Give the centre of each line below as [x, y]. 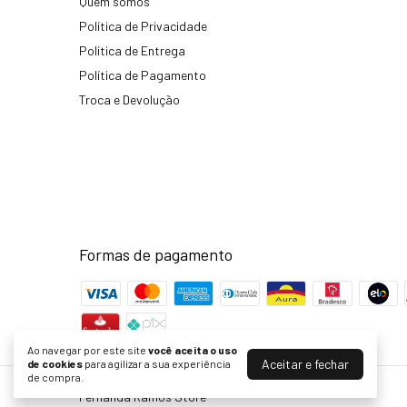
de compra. [55, 377]
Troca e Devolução [129, 100]
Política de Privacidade [143, 26]
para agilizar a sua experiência [157, 363]
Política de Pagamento [143, 75]
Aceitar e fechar [305, 363]
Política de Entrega [132, 51]
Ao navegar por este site [88, 350]
